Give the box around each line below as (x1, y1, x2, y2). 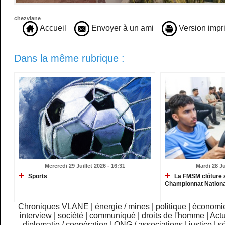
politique (155, 202, 186, 211)
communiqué (89, 211, 136, 220)
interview (20, 211, 52, 220)
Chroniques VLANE (18, 202, 89, 211)
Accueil (38, 24, 67, 33)
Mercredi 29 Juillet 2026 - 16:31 (44, 163, 125, 169)
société (58, 211, 84, 220)
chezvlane (14, 15, 41, 22)
